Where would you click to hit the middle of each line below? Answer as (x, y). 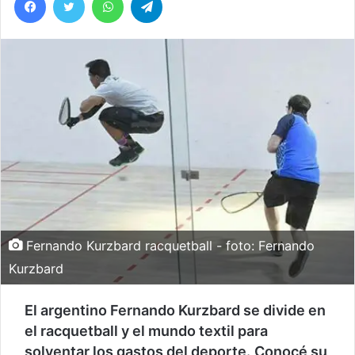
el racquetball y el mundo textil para (146, 330)
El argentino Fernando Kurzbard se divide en (175, 310)
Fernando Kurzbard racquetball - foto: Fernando (168, 245)
